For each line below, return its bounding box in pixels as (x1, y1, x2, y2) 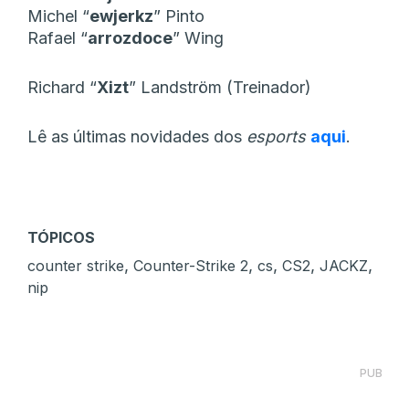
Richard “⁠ (27, 77, 97, 97)
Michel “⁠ (27, 5, 89, 26)
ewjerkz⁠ (89, 5, 153, 26)
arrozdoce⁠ (88, 27, 173, 47)
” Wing (173, 27, 224, 47)
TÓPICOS (27, 227, 95, 246)
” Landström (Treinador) (129, 77, 311, 97)
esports (246, 126, 310, 146)
